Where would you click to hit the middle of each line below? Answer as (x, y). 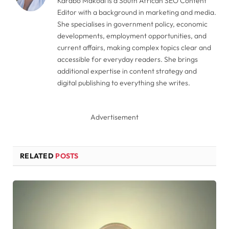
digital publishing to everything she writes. (124, 83)
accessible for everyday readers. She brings (128, 59)
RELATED (38, 156)
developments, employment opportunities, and (132, 36)
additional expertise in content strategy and (127, 71)
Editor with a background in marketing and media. (137, 12)
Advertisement (114, 117)
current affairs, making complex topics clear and (134, 47)
